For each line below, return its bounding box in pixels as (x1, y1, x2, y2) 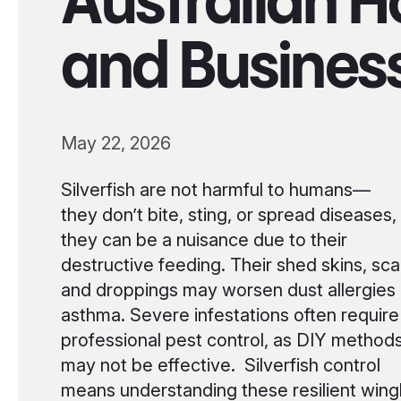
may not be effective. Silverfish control (61, 354, 380, 376)
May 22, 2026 (61, 132, 171, 154)
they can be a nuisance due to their (61, 229, 347, 251)
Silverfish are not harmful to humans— (61, 179, 371, 200)
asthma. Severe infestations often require (61, 304, 399, 326)
